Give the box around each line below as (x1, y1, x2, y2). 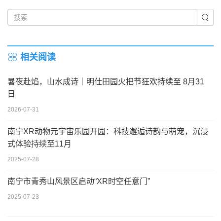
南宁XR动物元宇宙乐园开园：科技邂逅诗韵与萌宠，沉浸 (7, 127, 208, 136)
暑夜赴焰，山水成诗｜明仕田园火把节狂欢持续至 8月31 (7, 77, 204, 86)
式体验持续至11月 (7, 140, 72, 148)
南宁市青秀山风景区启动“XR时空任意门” (7, 177, 150, 185)
